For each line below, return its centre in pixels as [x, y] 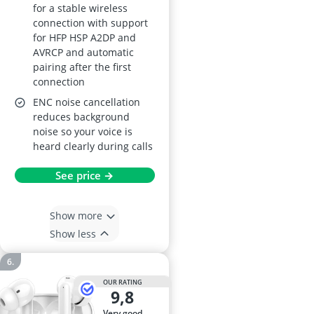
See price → [84, 175]
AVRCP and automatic [83, 52]
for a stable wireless [80, 8]
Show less [73, 233]
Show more [76, 215]
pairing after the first [82, 67]
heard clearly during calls [93, 146]
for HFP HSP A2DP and [84, 37]
